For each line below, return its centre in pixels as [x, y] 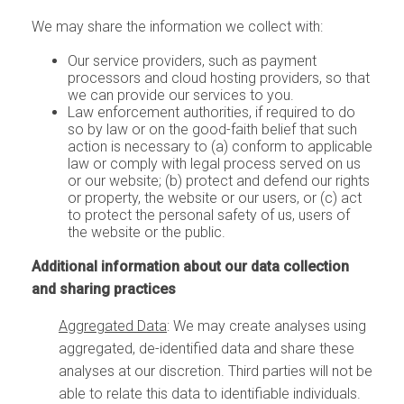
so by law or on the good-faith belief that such [212, 130]
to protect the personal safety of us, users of [209, 216]
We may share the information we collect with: [177, 27]
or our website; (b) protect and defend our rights [219, 181]
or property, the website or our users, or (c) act [215, 198]
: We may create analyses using [266, 326]
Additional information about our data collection [190, 267]
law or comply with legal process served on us [214, 164]
